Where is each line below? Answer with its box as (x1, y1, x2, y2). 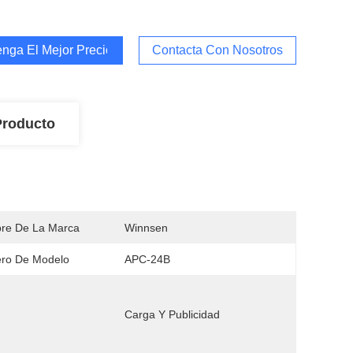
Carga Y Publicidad (124, 308, 220, 321)
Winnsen (124, 221, 168, 234)
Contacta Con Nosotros (152, 43, 283, 57)
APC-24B (124, 253, 170, 266)
